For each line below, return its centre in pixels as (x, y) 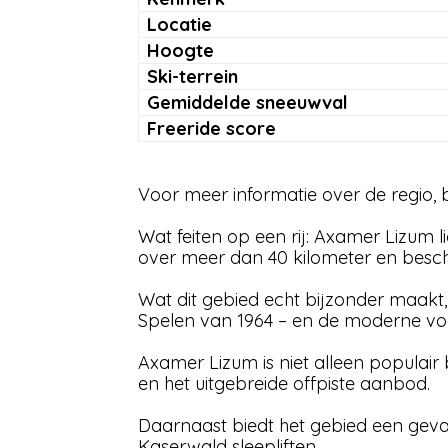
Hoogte (180, 50)
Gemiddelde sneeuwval (247, 102)
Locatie (179, 24)
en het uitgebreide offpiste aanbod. (284, 383)
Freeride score (211, 128)
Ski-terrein (192, 76)
